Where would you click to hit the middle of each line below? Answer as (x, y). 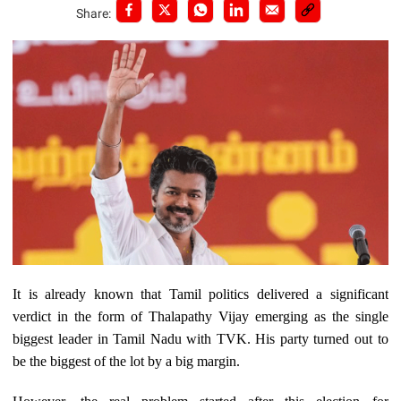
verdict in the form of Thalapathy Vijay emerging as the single (200, 317)
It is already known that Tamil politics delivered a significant (200, 294)
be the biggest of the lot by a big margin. (127, 362)
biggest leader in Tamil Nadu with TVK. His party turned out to (200, 339)
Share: (93, 13)
